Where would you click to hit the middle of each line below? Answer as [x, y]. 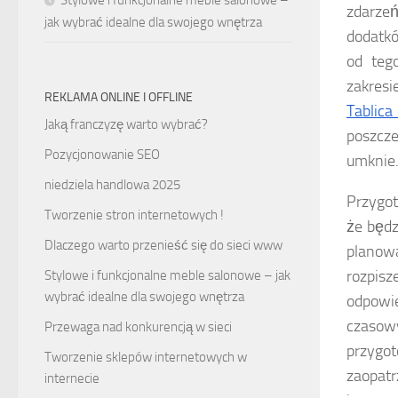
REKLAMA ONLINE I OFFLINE [119, 97]
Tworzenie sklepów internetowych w [146, 357]
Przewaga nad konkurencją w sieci [138, 326]
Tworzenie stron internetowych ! [134, 215]
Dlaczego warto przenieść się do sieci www [163, 245]
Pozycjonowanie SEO [102, 154]
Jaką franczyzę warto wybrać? [126, 124]
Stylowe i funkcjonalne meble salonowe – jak [167, 275]
